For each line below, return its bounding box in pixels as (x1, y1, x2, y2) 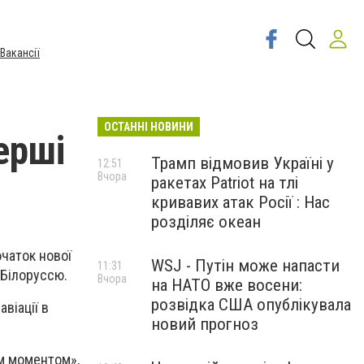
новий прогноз (151, 314, 258, 334)
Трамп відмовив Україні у (151, 154, 334, 173)
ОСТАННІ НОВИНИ (104, 120, 193, 133)
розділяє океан (151, 212, 261, 232)
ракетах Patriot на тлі (151, 173, 298, 193)
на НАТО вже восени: (151, 275, 302, 295)
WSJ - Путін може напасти (151, 256, 340, 275)
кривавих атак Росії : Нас (151, 193, 330, 212)
